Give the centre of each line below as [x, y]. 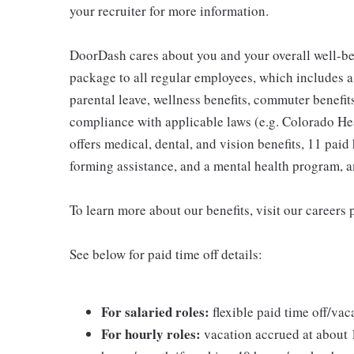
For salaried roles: [155, 312]
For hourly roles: [151, 334]
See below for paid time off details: [166, 254]
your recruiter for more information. [169, 11]
